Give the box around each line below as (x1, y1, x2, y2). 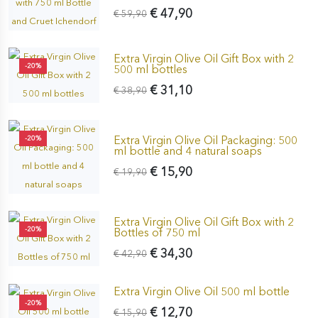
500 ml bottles (113, 62, 187, 76)
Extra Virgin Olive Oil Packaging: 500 (113, 133, 297, 147)
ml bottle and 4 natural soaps (113, 143, 262, 158)
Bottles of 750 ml (113, 225, 200, 239)
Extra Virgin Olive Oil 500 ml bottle (113, 284, 290, 298)
